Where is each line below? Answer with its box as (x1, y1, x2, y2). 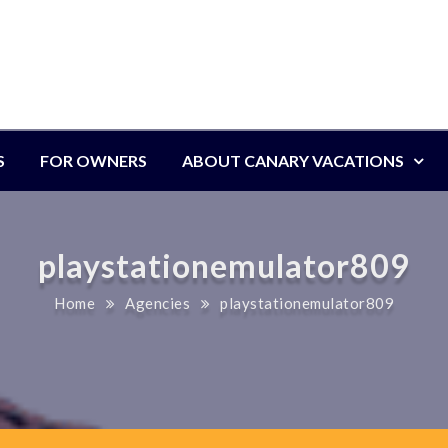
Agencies (125, 293, 190, 312)
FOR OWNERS (40, 151, 147, 170)
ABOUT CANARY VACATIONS (182, 151, 404, 170)
